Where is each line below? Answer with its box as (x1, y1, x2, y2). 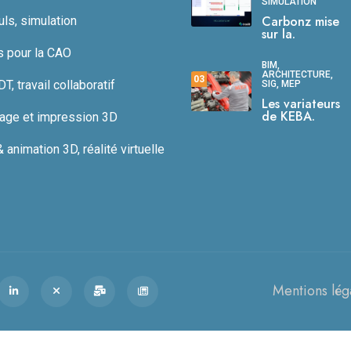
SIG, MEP (262, 78, 301, 89)
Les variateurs (262, 94, 340, 113)
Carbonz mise (262, 12, 339, 31)
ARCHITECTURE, (262, 68, 333, 80)
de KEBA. (262, 107, 315, 125)
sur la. (262, 24, 295, 43)
